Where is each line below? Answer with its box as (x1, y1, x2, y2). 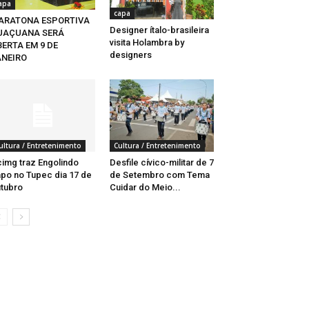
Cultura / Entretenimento (113, 140, 201, 150)
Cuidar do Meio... (109, 181, 181, 192)
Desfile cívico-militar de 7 (109, 157, 214, 168)
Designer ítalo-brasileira (109, 24, 209, 35)
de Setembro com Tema (109, 169, 210, 180)
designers (109, 49, 152, 60)
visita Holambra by (109, 37, 184, 48)
